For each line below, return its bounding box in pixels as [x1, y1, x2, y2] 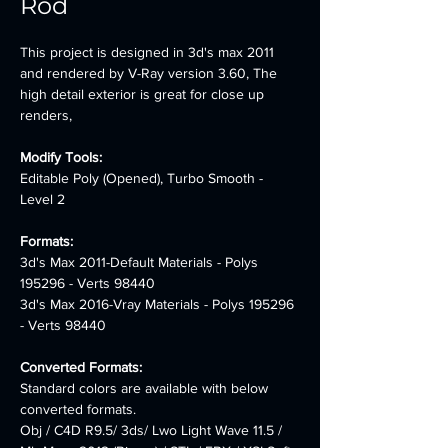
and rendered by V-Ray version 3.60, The [20, 65, 281, 81]
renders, [20, 107, 72, 123]
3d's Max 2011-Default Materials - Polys [20, 254, 262, 270]
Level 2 [20, 191, 65, 207]
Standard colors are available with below [20, 380, 272, 396]
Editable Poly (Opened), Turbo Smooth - [20, 170, 267, 186]
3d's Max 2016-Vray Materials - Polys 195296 [20, 296, 298, 312]
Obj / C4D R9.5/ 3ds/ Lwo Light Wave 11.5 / [20, 422, 286, 438]
